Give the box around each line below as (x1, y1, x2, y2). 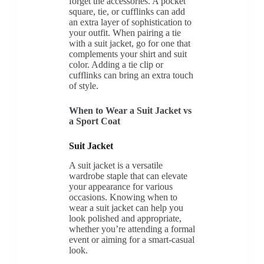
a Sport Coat (68, 115, 120, 126)
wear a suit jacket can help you (68, 202, 183, 213)
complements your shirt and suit (68, 48, 187, 59)
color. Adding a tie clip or (68, 59, 163, 70)
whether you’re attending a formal (68, 223, 195, 234)
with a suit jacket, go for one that (68, 38, 190, 48)
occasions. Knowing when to (68, 192, 177, 202)
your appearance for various (68, 181, 173, 192)
